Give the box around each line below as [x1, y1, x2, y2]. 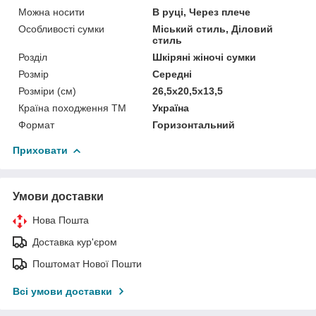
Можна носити [18, 6, 85, 18]
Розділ [18, 51, 47, 63]
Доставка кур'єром [32, 236, 117, 248]
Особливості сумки [18, 23, 104, 35]
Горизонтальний [152, 119, 236, 130]
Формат [18, 119, 54, 130]
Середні [152, 68, 193, 80]
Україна [152, 102, 190, 114]
